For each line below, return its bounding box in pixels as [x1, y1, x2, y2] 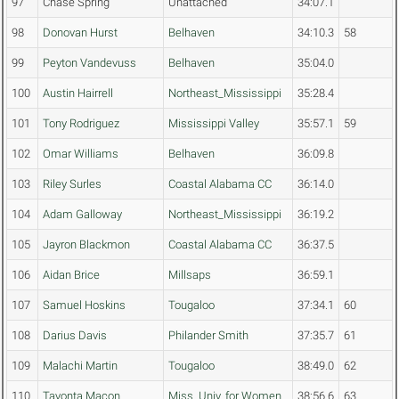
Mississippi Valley [168, 117, 259, 131]
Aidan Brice [43, 268, 100, 282]
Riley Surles [43, 177, 102, 191]
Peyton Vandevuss [43, 56, 136, 70]
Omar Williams [43, 147, 118, 161]
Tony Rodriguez [43, 117, 119, 131]
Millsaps [168, 268, 211, 282]
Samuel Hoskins [43, 298, 126, 313]
